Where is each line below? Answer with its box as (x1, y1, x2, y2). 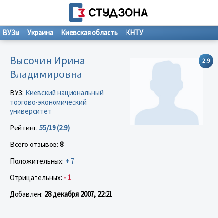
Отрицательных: (10, 172, 64, 182)
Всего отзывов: (10, 139, 60, 149)
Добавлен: (10, 189, 44, 199)
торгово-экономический (10, 97, 87, 107)
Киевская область (61, 28, 118, 37)
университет (10, 106, 52, 116)
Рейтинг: (10, 123, 39, 132)
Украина (27, 28, 53, 37)
